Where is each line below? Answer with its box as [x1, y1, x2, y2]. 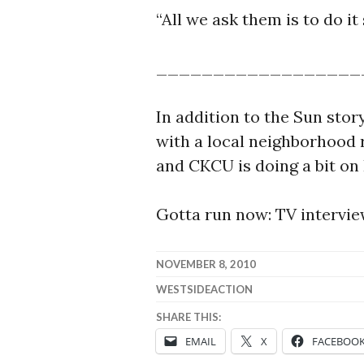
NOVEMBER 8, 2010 [156, 258, 256, 271]
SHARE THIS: [156, 310, 221, 323]
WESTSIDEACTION [156, 283, 253, 296]
